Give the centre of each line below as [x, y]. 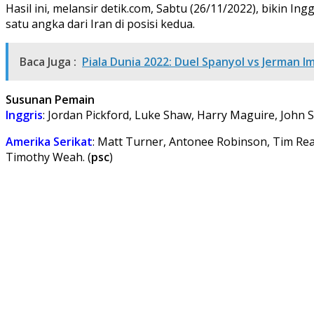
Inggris [24, 115]
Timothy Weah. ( [48, 157]
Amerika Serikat [49, 141]
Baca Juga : [48, 61]
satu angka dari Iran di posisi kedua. [100, 23]
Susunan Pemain [50, 99]
